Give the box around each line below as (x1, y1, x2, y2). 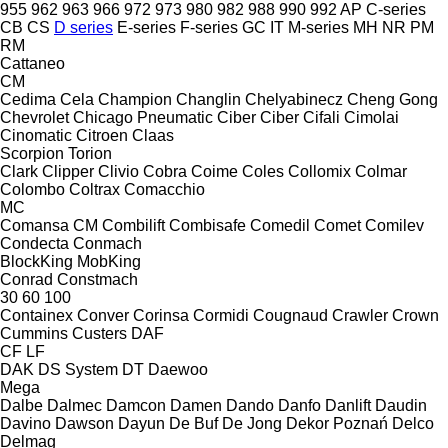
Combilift (102, 216, 165, 234)
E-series (117, 18, 176, 36)
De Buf (169, 414, 218, 432)
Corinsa (133, 306, 189, 324)
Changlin (176, 90, 241, 108)
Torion (68, 144, 112, 162)
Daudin (375, 396, 427, 414)
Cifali (303, 108, 340, 126)
